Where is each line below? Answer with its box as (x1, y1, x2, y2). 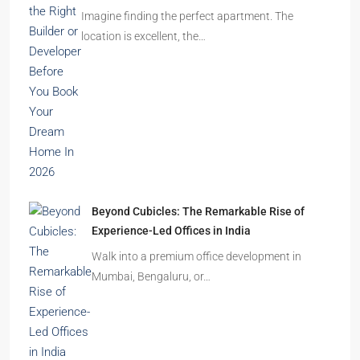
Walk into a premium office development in (92, 250, 301, 263)
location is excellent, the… (81, 30, 206, 43)
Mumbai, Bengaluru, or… (92, 270, 211, 283)
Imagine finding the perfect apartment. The (81, 10, 293, 22)
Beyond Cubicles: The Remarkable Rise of (92, 205, 305, 218)
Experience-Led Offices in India (92, 224, 251, 237)
